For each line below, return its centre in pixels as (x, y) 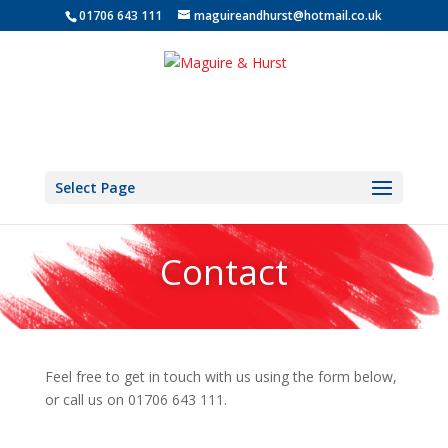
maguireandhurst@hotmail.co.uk (288, 15)
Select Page (94, 187)
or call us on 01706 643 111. (135, 399)
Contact (223, 271)
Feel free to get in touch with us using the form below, (220, 376)
